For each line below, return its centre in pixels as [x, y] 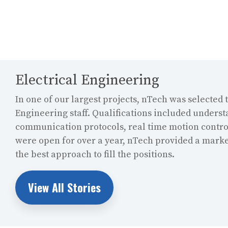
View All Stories [64, 187]
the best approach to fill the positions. [95, 154]
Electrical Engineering [87, 80]
